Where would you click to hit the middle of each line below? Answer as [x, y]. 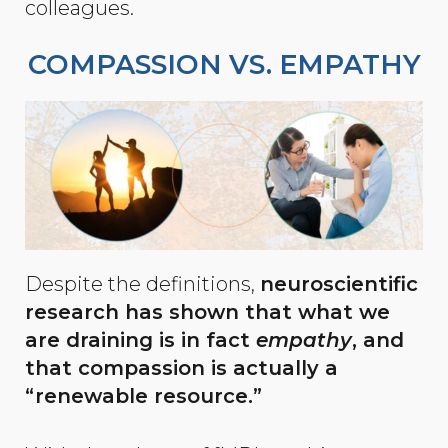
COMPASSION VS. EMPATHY [224, 64]
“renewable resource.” [143, 395]
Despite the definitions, [142, 283]
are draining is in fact [140, 339]
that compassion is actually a [181, 367]
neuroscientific [339, 283]
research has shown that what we [207, 311]
